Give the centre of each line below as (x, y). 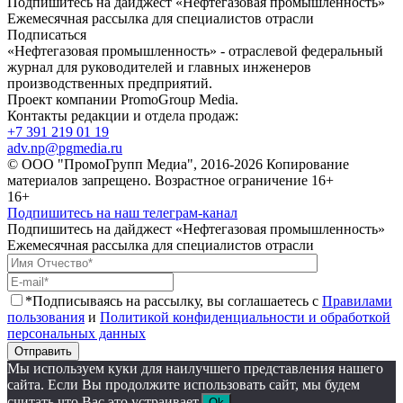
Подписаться (47, 34)
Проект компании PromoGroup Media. (123, 99)
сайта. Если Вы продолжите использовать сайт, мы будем (184, 384)
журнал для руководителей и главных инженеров (159, 67)
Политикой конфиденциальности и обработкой (245, 317)
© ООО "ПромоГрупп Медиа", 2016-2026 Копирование (178, 164)
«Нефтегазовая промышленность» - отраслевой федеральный (195, 50)
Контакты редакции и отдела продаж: (123, 115)
